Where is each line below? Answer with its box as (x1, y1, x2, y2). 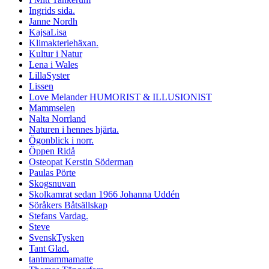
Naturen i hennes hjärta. (29, 124, 119, 135)
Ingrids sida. (29, 5, 75, 16)
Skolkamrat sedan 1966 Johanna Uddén (29, 189, 180, 200)
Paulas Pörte (29, 168, 76, 178)
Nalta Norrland (29, 113, 86, 124)
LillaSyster (29, 70, 70, 81)
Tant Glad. (29, 243, 69, 254)
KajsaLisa (29, 27, 67, 38)
